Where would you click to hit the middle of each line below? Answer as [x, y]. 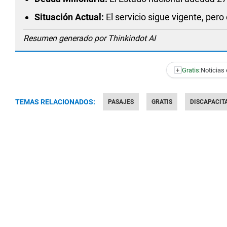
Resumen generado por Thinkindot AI [89, 38]
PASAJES [121, 102]
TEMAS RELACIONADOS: [55, 102]
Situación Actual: [69, 17]
